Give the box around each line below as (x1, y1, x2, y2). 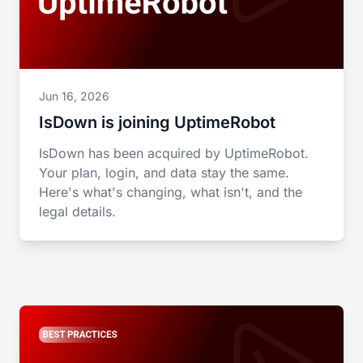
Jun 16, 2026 (39, 89, 109, 103)
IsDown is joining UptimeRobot (39, 113, 275, 132)
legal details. (39, 203, 116, 220)
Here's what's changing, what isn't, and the (39, 184, 302, 200)
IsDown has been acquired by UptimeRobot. (39, 145, 309, 161)
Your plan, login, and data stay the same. (39, 164, 289, 181)
